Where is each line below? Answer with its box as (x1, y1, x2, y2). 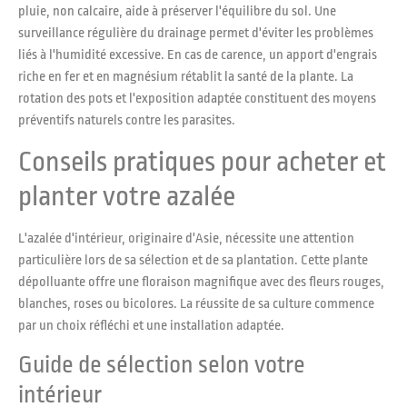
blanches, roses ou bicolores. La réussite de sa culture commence (18, 296, 374, 313)
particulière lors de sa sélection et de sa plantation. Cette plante (18, 253, 368, 269)
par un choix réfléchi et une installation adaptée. (18, 318, 284, 334)
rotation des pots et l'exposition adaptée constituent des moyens (18, 90, 376, 106)
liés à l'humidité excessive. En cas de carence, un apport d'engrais (18, 46, 377, 63)
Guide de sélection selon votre (18, 351, 305, 379)
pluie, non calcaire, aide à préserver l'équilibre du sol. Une (18, 3, 336, 19)
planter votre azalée (18, 181, 235, 213)
